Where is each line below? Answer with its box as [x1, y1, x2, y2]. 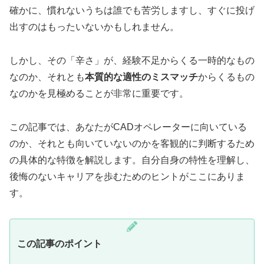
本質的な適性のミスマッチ [85, 72, 198, 82]
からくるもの [198, 72, 255, 82]
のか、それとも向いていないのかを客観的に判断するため [9, 138, 255, 149]
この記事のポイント [17, 238, 102, 249]
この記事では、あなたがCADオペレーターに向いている [9, 122, 247, 133]
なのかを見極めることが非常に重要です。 [9, 88, 189, 99]
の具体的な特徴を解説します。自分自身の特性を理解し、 [9, 155, 255, 166]
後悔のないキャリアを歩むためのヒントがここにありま [9, 171, 245, 182]
